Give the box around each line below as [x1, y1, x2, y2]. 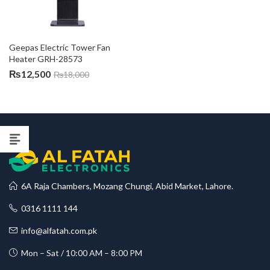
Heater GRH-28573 [9, 54, 83, 64]
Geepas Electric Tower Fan [9, 42, 112, 52]
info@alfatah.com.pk [17, 225, 97, 236]
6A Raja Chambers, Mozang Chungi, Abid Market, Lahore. [17, 181, 233, 191]
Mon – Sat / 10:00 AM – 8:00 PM [17, 248, 142, 258]
